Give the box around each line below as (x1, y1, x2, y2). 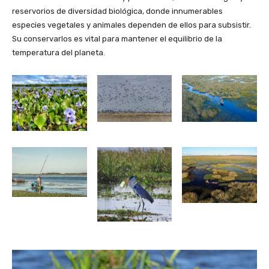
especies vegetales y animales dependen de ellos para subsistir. (12, 20, 251, 29)
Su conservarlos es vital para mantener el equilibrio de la (12, 34, 222, 43)
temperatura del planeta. (12, 47, 105, 57)
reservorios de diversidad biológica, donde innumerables (12, 6, 223, 16)
